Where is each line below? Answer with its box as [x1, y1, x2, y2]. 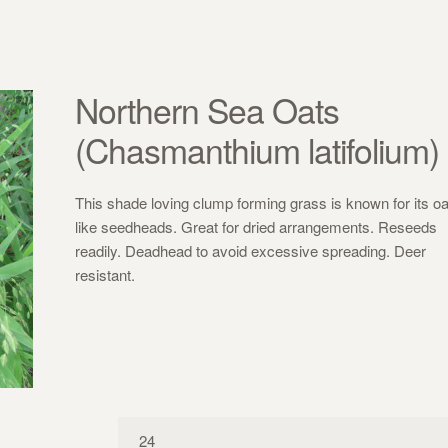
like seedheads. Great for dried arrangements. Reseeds [75, 215, 438, 237]
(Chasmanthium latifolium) [75, 125, 440, 174]
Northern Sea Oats [75, 85, 340, 134]
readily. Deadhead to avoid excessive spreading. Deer [75, 239, 427, 261]
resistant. [75, 263, 136, 285]
